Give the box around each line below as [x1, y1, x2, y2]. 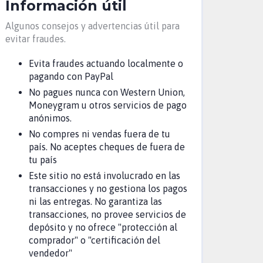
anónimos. [29, 113, 72, 123]
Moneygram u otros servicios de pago [29, 100, 187, 110]
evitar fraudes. [5, 33, 66, 44]
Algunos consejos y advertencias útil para [5, 21, 180, 31]
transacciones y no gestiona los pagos [29, 183, 187, 194]
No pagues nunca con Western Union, [29, 87, 185, 97]
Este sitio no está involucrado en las [29, 170, 180, 181]
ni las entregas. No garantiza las [29, 196, 162, 207]
